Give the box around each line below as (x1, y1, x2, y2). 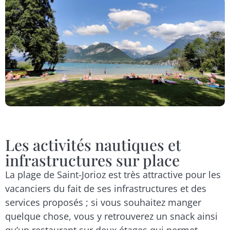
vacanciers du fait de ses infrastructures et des (5, 182, 206, 195)
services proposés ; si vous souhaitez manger (5, 196, 201, 208)
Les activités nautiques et (5, 134, 181, 155)
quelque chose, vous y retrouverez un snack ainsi (5, 209, 218, 222)
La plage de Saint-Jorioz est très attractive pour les (5, 168, 221, 181)
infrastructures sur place (5, 149, 180, 170)
